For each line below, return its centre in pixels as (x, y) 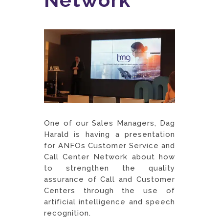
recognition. (67, 213)
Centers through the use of (109, 191)
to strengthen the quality (109, 168)
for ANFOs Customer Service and (109, 146)
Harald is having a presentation (109, 135)
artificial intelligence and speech (109, 202)
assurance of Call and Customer (109, 180)
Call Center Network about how (109, 157)
